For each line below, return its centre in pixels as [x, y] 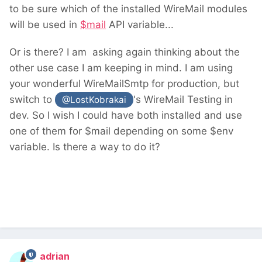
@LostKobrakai [94, 99]
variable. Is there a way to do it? [85, 147]
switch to [32, 99]
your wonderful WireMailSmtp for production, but [124, 83]
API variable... [140, 24]
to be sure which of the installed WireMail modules [128, 8]
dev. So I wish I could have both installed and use [126, 116]
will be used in [45, 24]
